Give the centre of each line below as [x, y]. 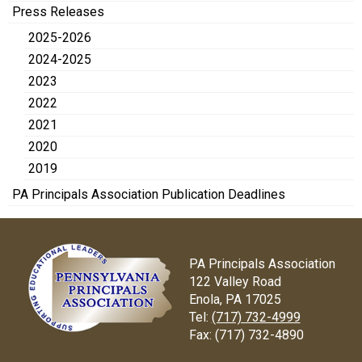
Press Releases [58, 12]
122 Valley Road [235, 282]
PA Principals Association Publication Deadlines [149, 195]
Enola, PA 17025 [235, 300]
